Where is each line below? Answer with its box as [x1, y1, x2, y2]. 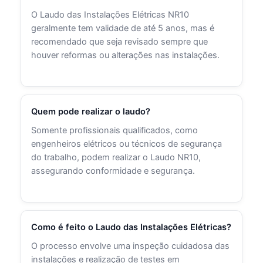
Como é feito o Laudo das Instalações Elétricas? [31, 222, 232, 233]
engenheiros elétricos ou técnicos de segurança [31, 138, 222, 149]
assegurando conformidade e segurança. [31, 165, 195, 176]
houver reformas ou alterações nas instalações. [31, 49, 220, 60]
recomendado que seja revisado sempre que [31, 36, 208, 47]
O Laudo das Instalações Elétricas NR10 [31, 9, 190, 20]
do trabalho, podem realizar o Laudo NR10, [31, 151, 201, 163]
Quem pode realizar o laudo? [31, 106, 151, 117]
